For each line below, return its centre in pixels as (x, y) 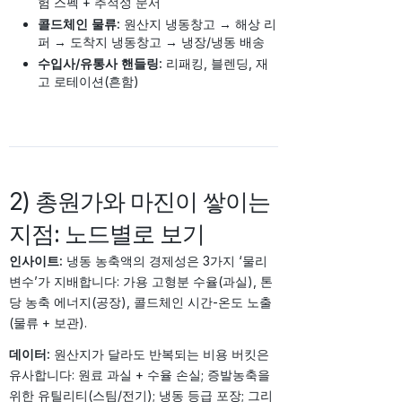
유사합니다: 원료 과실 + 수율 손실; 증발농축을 (140, 375)
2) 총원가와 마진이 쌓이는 (140, 202)
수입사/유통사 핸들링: (100, 64)
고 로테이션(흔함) (88, 82)
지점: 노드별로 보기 (107, 234)
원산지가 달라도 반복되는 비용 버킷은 (160, 354)
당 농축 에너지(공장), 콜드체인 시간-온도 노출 (140, 302)
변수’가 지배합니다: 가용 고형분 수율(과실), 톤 (141, 282)
